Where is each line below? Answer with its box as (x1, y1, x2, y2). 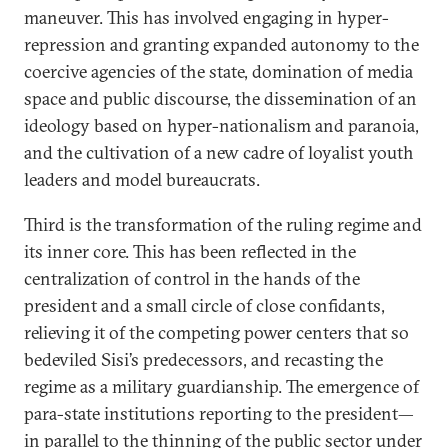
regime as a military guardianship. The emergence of (24, 375, 419, 398)
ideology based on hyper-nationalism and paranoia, (24, 114, 419, 137)
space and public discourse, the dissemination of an (24, 87, 417, 110)
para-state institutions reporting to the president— (24, 402, 414, 425)
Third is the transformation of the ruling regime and (24, 213, 422, 236)
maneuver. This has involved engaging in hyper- (24, 6, 389, 29)
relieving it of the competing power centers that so (24, 321, 409, 344)
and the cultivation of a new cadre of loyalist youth (24, 141, 414, 164)
